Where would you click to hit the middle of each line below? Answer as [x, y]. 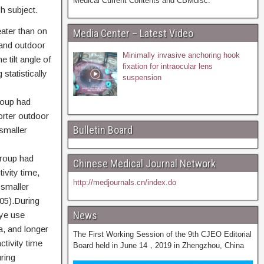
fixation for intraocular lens [168, 66]
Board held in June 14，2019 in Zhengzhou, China [158, 245]
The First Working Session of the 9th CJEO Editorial [162, 234]
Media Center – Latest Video [133, 33]
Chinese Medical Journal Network [144, 163]
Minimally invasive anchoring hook [181, 55]
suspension [142, 77]
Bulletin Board [103, 130]
